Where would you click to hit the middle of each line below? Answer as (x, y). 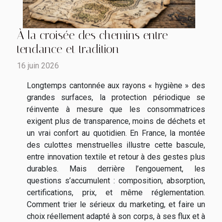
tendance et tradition (68, 49)
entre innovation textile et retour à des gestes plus (116, 157)
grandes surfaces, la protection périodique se (116, 98)
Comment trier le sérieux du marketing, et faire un (116, 205)
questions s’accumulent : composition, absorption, (116, 181)
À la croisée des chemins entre (92, 35)
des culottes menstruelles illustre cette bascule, (116, 145)
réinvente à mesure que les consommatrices (116, 110)
